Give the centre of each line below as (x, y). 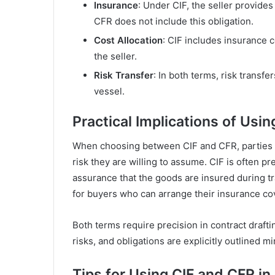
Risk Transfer (124, 75)
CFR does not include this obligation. (174, 21)
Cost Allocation (128, 40)
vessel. (109, 91)
